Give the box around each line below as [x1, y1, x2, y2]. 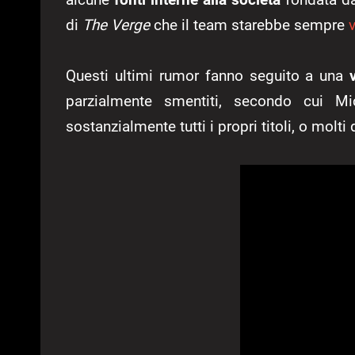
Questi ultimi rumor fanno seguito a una [66, 67, 350, 86]
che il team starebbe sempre [150, 16, 349, 35]
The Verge [82, 16, 150, 35]
